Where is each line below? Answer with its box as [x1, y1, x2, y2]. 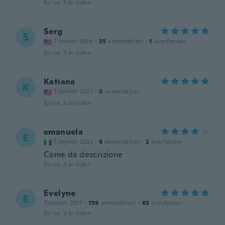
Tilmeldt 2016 [54, 37, 93, 45]
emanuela [44, 127, 83, 137]
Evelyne [44, 188, 76, 198]
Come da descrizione [44, 149, 123, 160]
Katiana [44, 76, 75, 87]
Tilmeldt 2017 [44, 199, 83, 207]
